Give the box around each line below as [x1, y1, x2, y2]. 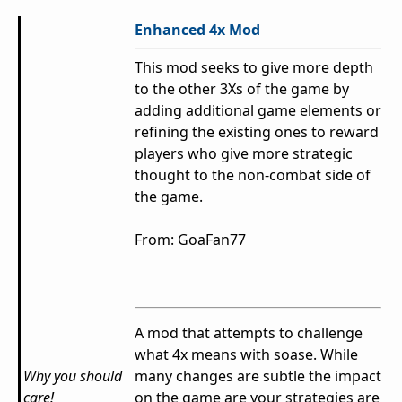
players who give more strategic [135, 144, 353, 164]
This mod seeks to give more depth [135, 57, 373, 78]
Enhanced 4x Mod [135, 20, 260, 40]
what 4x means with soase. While [135, 345, 358, 365]
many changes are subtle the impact [135, 366, 381, 387]
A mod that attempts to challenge [135, 323, 363, 344]
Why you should [23, 366, 122, 387]
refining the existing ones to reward [135, 122, 379, 143]
